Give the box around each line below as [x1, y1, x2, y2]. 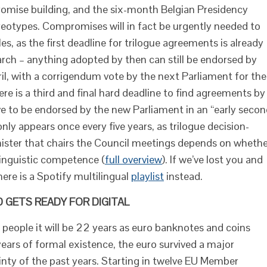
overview [122, 153, 162, 166]
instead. [164, 169, 203, 183]
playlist [131, 169, 164, 183]
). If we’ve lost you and [162, 153, 263, 166]
